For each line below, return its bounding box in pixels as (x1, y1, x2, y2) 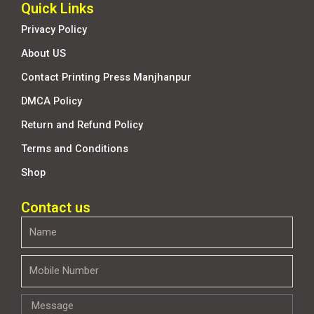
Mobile (20, 257, 50, 270)
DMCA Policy (21, 94, 82, 107)
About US (21, 46, 66, 60)
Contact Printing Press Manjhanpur (21, 70, 191, 83)
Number (20, 273, 57, 287)
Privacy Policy (21, 22, 87, 36)
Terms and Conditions (21, 142, 128, 155)
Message (20, 295, 62, 308)
